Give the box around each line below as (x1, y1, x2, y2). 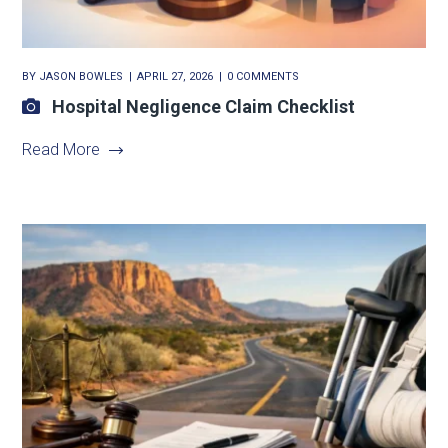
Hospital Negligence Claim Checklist (52, 95, 356, 117)
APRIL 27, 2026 (137, 69, 214, 83)
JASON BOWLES (39, 69, 124, 83)
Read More (22, 139, 101, 159)
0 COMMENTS (227, 69, 300, 83)
